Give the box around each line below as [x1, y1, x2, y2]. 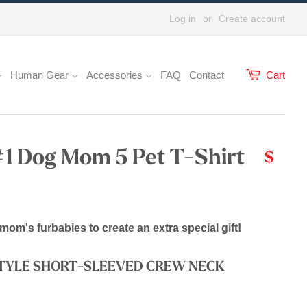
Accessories [86, 69, 145, 81]
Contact [189, 69, 224, 81]
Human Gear [10, 69, 71, 81]
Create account [219, 12, 285, 24]
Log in [169, 12, 196, 24]
